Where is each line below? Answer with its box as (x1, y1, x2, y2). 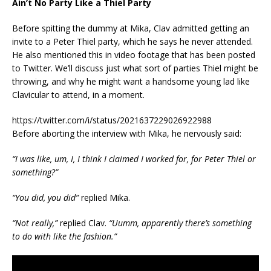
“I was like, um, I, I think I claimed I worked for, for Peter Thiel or (12, 153, 256, 165)
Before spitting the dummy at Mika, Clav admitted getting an (12, 22, 249, 34)
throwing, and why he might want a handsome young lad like (12, 76, 250, 88)
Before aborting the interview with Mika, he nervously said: (12, 128, 241, 140)
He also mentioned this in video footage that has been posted (12, 49, 255, 61)
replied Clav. (60, 217, 109, 229)
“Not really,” (12, 217, 60, 229)
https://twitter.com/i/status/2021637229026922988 (12, 114, 212, 126)
